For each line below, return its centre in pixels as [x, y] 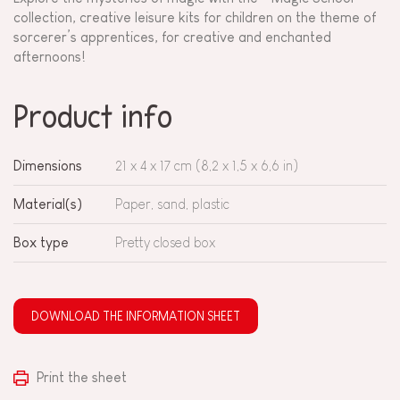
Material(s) [48, 204]
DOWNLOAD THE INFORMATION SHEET [136, 316]
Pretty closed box [165, 242]
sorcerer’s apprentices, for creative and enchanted [172, 37]
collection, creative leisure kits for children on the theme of [195, 17]
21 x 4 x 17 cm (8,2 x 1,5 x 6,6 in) [207, 165]
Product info [93, 119]
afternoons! [50, 56]
